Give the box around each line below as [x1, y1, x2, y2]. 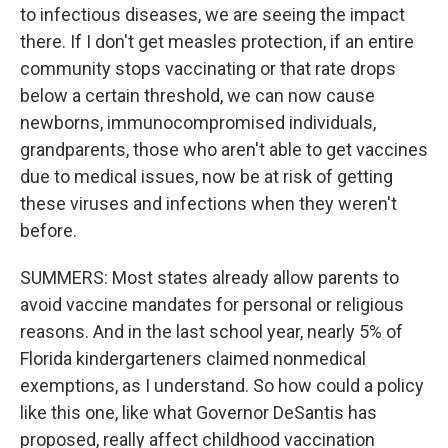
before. [20, 220, 77, 241]
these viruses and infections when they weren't [20, 193, 397, 214]
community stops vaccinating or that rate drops [20, 58, 396, 79]
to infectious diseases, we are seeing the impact [20, 4, 405, 25]
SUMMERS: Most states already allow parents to [20, 267, 399, 288]
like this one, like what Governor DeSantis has [20, 402, 377, 423]
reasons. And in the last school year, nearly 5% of [20, 321, 403, 342]
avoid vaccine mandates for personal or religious [20, 294, 404, 315]
